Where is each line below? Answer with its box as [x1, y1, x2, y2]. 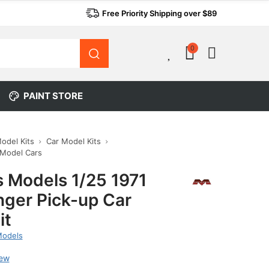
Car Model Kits [46, 136, 101, 146]
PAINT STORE [23, 90, 83, 101]
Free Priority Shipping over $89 [102, 8, 217, 18]
